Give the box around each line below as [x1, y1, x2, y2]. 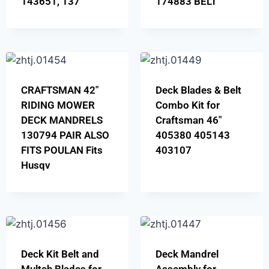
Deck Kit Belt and [20, 248, 99, 261]
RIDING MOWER [20, 99, 95, 112]
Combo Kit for [155, 99, 220, 112]
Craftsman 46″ [155, 114, 222, 127]
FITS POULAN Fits [20, 144, 103, 157]
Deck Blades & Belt [155, 84, 241, 97]
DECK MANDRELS [20, 114, 103, 127]
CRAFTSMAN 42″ [20, 84, 98, 97]
